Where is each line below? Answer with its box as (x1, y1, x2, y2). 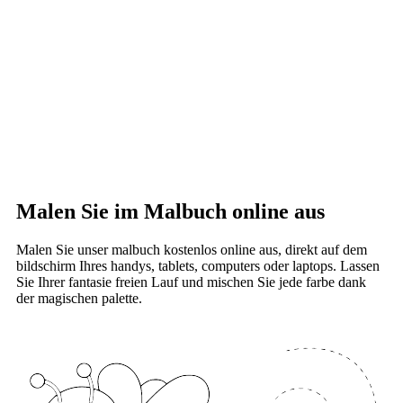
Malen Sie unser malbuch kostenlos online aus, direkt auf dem (16, 241, 367, 257)
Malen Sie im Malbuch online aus (16, 199, 325, 223)
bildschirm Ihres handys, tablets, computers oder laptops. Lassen (16, 257, 380, 273)
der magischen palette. (16, 290, 142, 306)
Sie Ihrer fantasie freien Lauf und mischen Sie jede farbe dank (16, 273, 366, 290)
